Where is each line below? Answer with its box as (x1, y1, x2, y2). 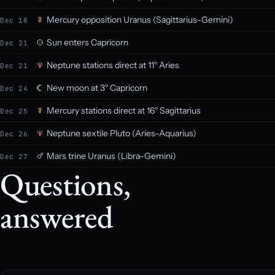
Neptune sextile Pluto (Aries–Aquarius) (47, 128, 196, 139)
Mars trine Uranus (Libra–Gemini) (47, 150, 176, 161)
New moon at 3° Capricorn (47, 82, 147, 93)
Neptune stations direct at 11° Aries (47, 60, 179, 71)
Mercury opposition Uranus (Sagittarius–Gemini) (47, 14, 233, 25)
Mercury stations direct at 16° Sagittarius (47, 105, 201, 116)
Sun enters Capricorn (47, 37, 128, 48)
